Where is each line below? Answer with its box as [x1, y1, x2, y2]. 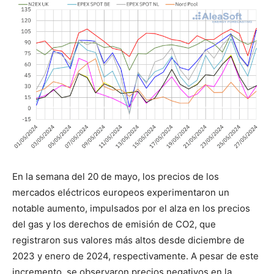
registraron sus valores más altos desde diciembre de [12, 234, 245, 246]
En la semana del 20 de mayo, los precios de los [12, 171, 219, 183]
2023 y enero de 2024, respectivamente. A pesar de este [12, 250, 259, 262]
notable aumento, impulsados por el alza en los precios [12, 202, 250, 215]
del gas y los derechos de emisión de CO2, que [12, 218, 216, 231]
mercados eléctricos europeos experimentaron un [12, 187, 229, 199]
